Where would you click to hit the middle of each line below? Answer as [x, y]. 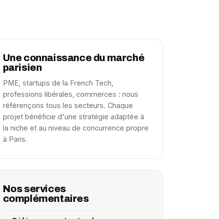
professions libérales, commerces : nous [70, 94]
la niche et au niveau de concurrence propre [76, 128]
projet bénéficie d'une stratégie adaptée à [73, 117]
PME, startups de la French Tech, [58, 83]
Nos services [34, 189]
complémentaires [46, 198]
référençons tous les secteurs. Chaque [68, 105]
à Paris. [15, 139]
